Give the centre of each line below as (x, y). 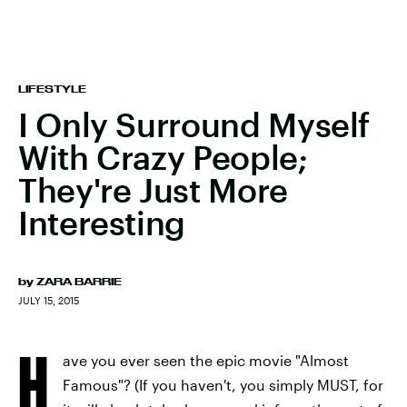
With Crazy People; (163, 157)
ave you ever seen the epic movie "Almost (206, 360)
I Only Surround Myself (194, 124)
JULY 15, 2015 (49, 300)
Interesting (102, 223)
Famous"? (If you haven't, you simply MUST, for (223, 385)
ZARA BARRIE (79, 282)
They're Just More (153, 190)
